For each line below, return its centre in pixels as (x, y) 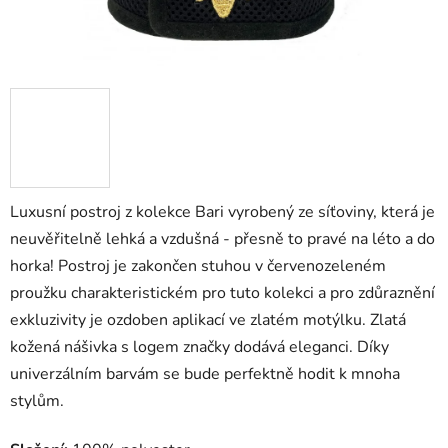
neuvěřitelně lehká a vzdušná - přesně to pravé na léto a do (222, 239)
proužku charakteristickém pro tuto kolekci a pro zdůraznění (222, 293)
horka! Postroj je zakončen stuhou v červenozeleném (198, 266)
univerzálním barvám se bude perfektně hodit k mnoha (205, 374)
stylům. (37, 401)
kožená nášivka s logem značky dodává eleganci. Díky (199, 347)
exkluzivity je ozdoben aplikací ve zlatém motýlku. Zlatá (208, 320)
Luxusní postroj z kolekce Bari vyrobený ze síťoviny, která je (222, 212)
